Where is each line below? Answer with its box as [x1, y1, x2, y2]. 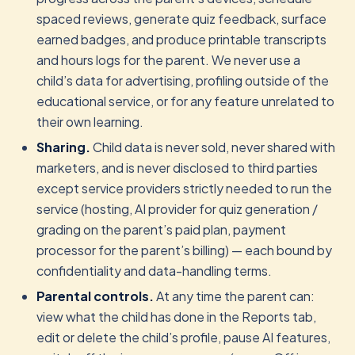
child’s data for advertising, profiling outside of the [36, 72, 329, 89]
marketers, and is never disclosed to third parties [36, 159, 318, 176]
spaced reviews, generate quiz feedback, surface [36, 10, 326, 27]
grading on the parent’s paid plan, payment [36, 221, 286, 238]
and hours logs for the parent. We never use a [36, 52, 300, 68]
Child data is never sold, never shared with [90, 139, 335, 155]
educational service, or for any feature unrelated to [36, 93, 334, 109]
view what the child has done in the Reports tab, [36, 308, 316, 325]
